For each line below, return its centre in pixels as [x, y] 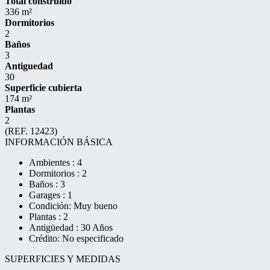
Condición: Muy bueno [73, 206]
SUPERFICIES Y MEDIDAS [63, 259]
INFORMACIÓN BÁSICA [59, 142]
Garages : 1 [51, 195]
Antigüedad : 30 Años [71, 228]
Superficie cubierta [43, 88]
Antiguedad [29, 66]
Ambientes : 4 [55, 162]
